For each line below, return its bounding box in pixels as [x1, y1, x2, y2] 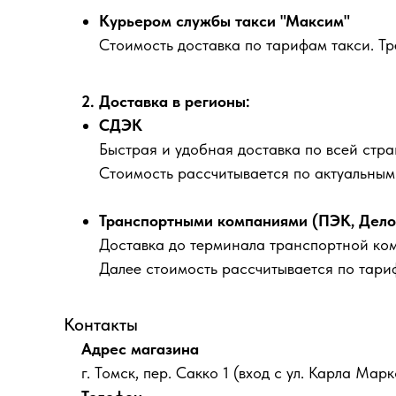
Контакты [64, 314, 138, 335]
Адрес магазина [81, 339, 199, 358]
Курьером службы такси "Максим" [99, 11, 350, 30]
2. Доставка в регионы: [81, 92, 250, 110]
